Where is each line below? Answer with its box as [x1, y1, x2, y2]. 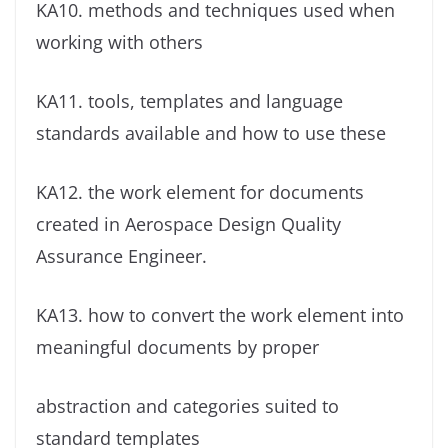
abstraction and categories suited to [36, 394, 339, 419]
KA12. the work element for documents [36, 180, 364, 205]
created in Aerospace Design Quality [36, 212, 341, 237]
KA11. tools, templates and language [36, 89, 343, 114]
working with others [36, 30, 203, 55]
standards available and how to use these [36, 121, 386, 146]
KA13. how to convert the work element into [36, 303, 404, 328]
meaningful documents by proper [36, 335, 319, 360]
